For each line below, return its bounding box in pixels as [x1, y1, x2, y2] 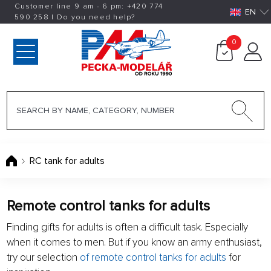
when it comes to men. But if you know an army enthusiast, [7, 236, 262, 249]
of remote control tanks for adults [80, 251, 226, 264]
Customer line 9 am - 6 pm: [15, 1, 127, 11]
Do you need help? [56, 12, 135, 22]
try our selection [7, 251, 80, 264]
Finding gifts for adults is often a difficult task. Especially [7, 221, 248, 233]
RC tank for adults [29, 154, 105, 167]
